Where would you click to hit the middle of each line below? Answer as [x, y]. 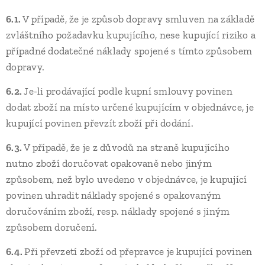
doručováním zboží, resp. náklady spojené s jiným [118, 211]
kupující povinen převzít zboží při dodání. [100, 123]
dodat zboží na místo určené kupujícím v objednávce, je [130, 107]
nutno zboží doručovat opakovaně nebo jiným [109, 163]
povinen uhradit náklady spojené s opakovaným [114, 195]
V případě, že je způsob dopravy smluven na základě [139, 19]
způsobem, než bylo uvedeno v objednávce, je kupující [127, 179]
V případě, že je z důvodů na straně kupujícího [127, 147]
